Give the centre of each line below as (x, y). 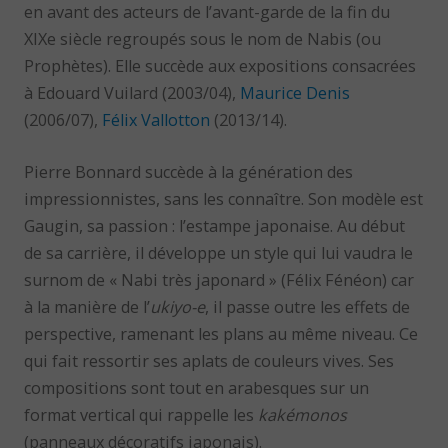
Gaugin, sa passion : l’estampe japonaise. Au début (215, 225)
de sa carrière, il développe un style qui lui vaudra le (219, 252)
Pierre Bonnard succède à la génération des (189, 171)
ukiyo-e (178, 306)
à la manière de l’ (87, 306)
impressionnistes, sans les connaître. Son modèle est (224, 198)
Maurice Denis (295, 93)
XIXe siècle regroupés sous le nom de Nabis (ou (203, 39)
